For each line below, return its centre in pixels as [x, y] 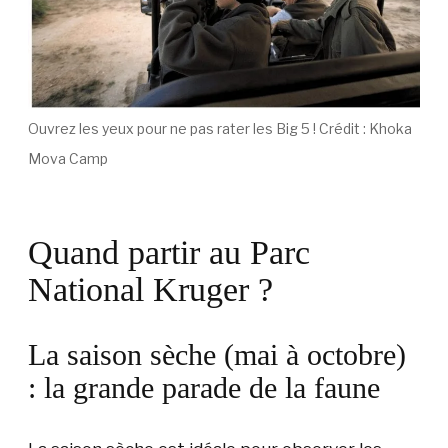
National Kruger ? [150, 289]
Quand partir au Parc [169, 252]
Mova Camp [68, 158]
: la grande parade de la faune [204, 387]
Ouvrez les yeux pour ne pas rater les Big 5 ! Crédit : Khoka [220, 128]
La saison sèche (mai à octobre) [217, 354]
